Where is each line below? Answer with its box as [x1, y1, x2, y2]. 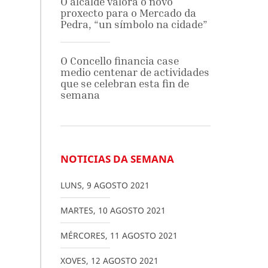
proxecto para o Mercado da [60, 7, 196, 19]
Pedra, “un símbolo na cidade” [60, 18, 208, 31]
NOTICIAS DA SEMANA [60, 152, 174, 166]
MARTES [60, 205, 93, 216]
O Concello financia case [60, 54, 179, 67]
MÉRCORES [60, 230, 105, 241]
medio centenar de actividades [60, 66, 209, 78]
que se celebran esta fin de [60, 77, 189, 90]
